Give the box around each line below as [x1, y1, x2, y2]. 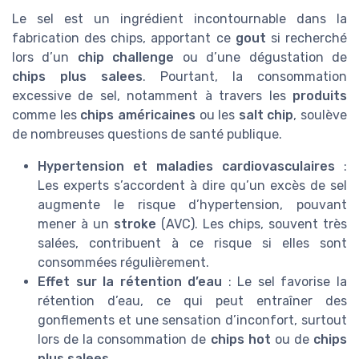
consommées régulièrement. [38, 254, 209, 270]
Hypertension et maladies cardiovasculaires [38, 158, 335, 174]
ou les [195, 107, 239, 123]
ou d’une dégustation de [174, 49, 348, 65]
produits [292, 87, 347, 103]
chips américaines [80, 107, 196, 123]
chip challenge [77, 49, 175, 65]
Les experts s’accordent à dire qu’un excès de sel [38, 177, 347, 193]
